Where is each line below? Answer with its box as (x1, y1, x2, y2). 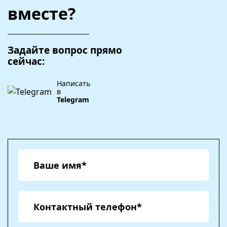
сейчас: (8, 55, 45, 68)
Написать (57, 79, 90, 88)
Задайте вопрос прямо (8, 44, 122, 57)
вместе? (8, 3, 75, 24)
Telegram (57, 95, 89, 104)
